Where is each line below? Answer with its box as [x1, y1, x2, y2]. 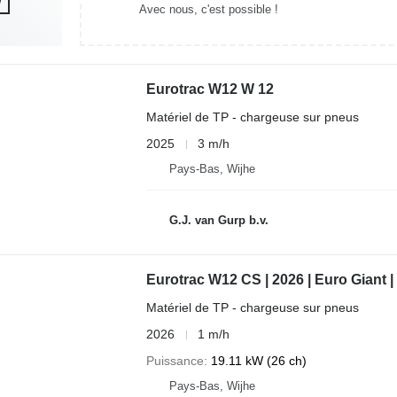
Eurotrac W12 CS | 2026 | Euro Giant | [145, 272, 393, 287]
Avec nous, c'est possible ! [138, 2, 278, 16]
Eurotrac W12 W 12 [145, 82, 274, 97]
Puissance [145, 354, 204, 368]
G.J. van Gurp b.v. [168, 213, 269, 227]
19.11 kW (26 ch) [210, 354, 307, 368]
